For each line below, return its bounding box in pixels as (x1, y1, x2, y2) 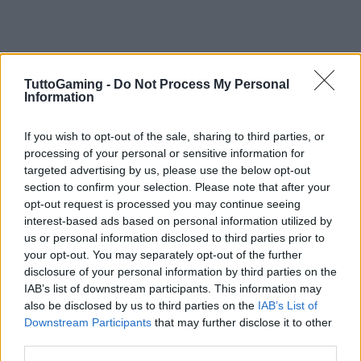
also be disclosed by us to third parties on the (24, 299, 258, 312)
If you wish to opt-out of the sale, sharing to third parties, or (24, 130, 325, 143)
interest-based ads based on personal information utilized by (24, 214, 332, 227)
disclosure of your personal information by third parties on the (24, 265, 337, 278)
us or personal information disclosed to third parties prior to (24, 231, 325, 244)
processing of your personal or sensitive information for (24, 147, 305, 160)
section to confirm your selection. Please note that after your (24, 180, 330, 193)
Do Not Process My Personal (114, 77, 289, 91)
